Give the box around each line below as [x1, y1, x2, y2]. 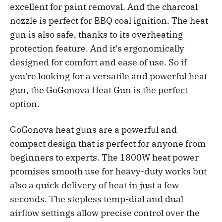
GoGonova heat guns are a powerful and [10, 123, 177, 135]
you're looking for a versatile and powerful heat [10, 70, 207, 82]
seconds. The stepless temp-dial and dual [10, 193, 183, 205]
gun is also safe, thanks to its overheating [10, 28, 183, 40]
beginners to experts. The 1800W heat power [10, 151, 199, 163]
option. [10, 98, 40, 110]
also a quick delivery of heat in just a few [10, 179, 179, 191]
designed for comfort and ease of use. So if [10, 56, 187, 68]
